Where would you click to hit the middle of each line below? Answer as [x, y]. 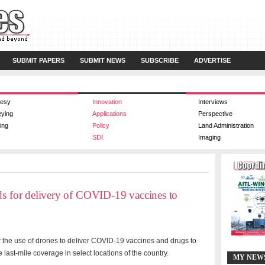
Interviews [213, 102]
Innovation [107, 102]
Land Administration [226, 125]
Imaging [209, 137]
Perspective [215, 114]
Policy [101, 125]
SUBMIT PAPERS [38, 60]
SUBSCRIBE [160, 60]
